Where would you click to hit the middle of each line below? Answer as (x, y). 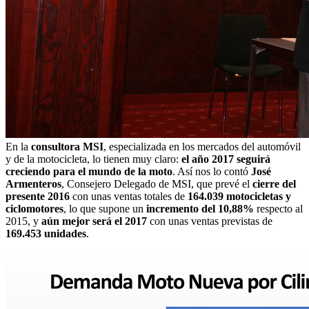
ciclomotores (34, 209)
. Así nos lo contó (212, 172)
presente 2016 (38, 197)
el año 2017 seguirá (226, 159)
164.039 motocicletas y (239, 197)
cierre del (274, 184)
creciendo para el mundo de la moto (89, 172)
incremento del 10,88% (200, 209)
